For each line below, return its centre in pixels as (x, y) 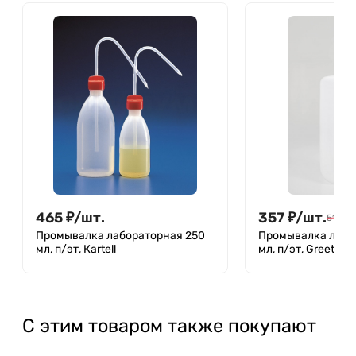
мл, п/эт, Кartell (76, 249)
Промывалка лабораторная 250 (120, 235)
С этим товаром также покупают (169, 325)
